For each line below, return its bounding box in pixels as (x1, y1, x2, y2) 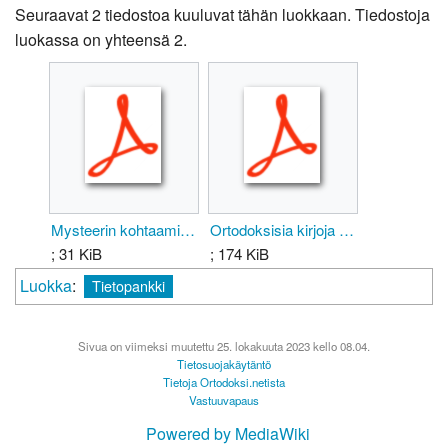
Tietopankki (92, 274, 165, 296)
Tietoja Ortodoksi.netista (163, 374, 285, 391)
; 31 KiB (51, 242, 102, 264)
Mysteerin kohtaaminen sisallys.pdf (180, 218, 195, 240)
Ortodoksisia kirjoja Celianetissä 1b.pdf (339, 218, 354, 240)
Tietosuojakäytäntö (177, 356, 271, 373)
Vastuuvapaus (189, 392, 259, 409)
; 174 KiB (210, 242, 269, 264)
